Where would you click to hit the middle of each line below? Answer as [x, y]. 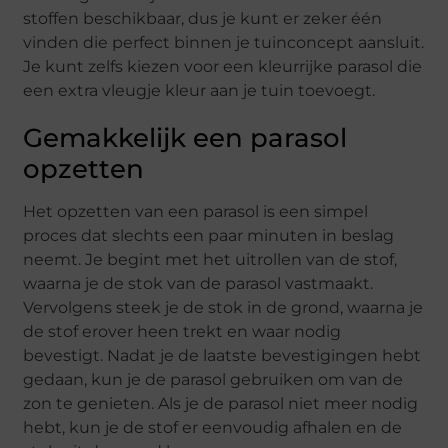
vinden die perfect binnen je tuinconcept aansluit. [224, 43]
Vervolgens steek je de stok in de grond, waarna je [223, 308]
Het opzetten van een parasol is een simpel [196, 212]
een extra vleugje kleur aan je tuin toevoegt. [199, 91]
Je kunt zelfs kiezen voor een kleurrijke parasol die [223, 67]
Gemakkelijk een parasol [185, 138]
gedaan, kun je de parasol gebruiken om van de [213, 380]
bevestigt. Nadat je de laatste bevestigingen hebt [222, 356]
